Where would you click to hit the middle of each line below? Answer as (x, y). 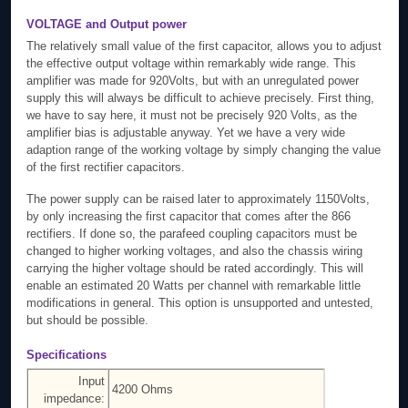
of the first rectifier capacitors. (106, 168)
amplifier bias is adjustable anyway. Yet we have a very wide (186, 133)
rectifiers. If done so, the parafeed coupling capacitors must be (192, 233)
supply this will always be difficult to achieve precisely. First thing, (201, 98)
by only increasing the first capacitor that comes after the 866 (189, 216)
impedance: (75, 399)
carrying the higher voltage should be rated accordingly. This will (195, 268)
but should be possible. (88, 320)
